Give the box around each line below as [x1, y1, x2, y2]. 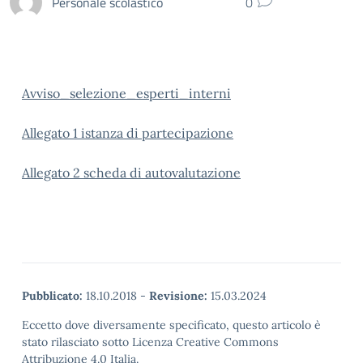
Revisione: [149, 288, 207, 303]
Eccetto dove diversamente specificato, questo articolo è [22, 318, 321, 332]
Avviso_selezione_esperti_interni [22, 85, 231, 101]
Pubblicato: [22, 288, 83, 303]
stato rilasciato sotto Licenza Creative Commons [22, 335, 279, 349]
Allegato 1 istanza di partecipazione [22, 125, 233, 141]
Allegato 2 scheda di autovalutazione [22, 164, 241, 181]
